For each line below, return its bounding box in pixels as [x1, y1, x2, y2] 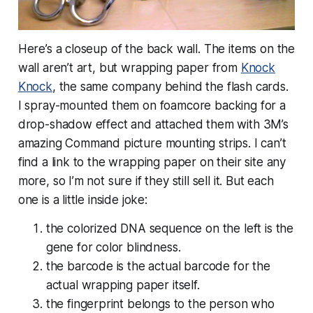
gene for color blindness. [45, 240, 181, 254]
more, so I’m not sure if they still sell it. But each [17, 173, 274, 188]
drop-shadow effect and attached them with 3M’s [17, 117, 289, 131]
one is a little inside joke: [17, 192, 147, 207]
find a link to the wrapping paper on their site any [17, 154, 286, 169]
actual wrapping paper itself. [45, 277, 200, 292]
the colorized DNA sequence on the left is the [45, 221, 294, 235]
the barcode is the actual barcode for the [45, 259, 270, 273]
